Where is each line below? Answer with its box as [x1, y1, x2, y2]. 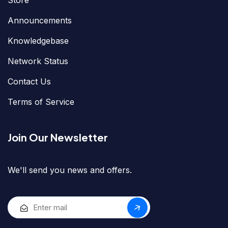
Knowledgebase [8, 36, 69, 46]
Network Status [8, 56, 68, 67]
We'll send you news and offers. [8, 165, 132, 176]
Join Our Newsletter [8, 131, 108, 144]
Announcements [8, 15, 72, 26]
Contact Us [8, 76, 51, 87]
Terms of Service [8, 97, 74, 107]
